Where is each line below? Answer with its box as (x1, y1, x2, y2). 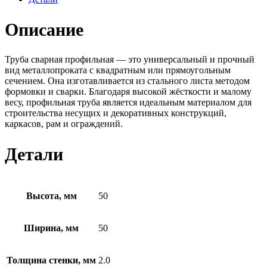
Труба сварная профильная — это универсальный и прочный (5, 54, 254, 65)
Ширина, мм (24, 223, 79, 234)
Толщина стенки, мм (7, 255, 96, 266)
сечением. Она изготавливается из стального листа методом (5, 76, 250, 86)
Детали (5, 144, 63, 164)
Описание (5, 19, 83, 39)
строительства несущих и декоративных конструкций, (5, 108, 226, 119)
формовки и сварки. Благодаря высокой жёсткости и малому (5, 86, 252, 97)
